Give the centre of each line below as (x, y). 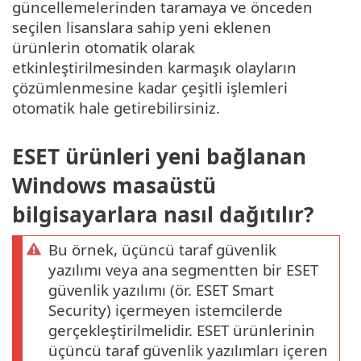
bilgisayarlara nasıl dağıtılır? (163, 215)
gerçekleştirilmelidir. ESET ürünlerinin (182, 330)
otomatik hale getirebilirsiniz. (116, 107)
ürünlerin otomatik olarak (104, 47)
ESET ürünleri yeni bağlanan (159, 157)
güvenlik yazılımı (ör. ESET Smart (161, 290)
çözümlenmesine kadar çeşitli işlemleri (150, 87)
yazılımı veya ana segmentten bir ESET (183, 270)
